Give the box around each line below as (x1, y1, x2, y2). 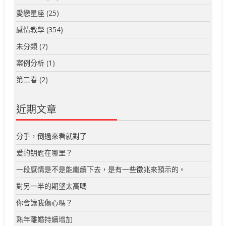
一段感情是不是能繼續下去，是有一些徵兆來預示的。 (16, 164, 186, 175)
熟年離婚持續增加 (16, 214, 73, 224)
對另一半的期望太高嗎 (16, 181, 87, 191)
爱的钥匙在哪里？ (16, 148, 73, 158)
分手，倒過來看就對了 (16, 131, 87, 141)
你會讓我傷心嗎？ (16, 198, 73, 208)
